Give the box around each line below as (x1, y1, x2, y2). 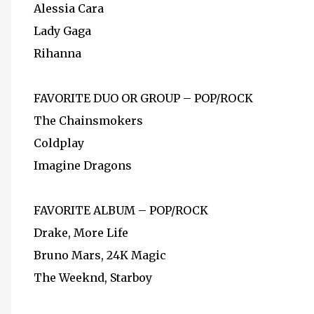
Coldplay (34, 136, 84, 150)
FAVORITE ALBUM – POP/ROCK (34, 203, 208, 217)
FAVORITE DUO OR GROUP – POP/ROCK (34, 91, 253, 105)
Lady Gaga (34, 24, 91, 38)
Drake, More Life (34, 226, 128, 240)
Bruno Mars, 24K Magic (34, 248, 166, 262)
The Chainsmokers (34, 114, 143, 128)
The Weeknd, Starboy (34, 271, 152, 285)
